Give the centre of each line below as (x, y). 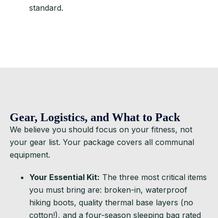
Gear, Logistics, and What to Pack (95, 117)
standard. (46, 8)
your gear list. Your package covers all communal (102, 142)
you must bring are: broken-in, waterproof (108, 190)
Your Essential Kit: (64, 177)
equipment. (30, 154)
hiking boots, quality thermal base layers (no (111, 202)
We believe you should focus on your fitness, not (101, 129)
